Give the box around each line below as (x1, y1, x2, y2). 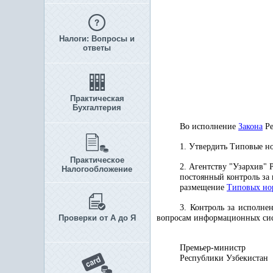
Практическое (69, 155, 124, 165)
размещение (180, 183, 227, 192)
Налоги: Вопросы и (59, 34, 135, 43)
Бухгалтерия (73, 103, 121, 112)
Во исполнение (180, 122, 238, 131)
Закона (238, 122, 263, 131)
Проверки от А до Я (58, 213, 136, 222)
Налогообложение (62, 165, 132, 174)
